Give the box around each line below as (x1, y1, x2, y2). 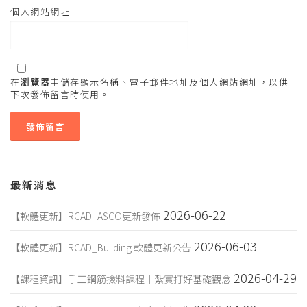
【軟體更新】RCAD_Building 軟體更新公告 (10, 241, 191, 255)
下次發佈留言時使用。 (10, 88, 110, 101)
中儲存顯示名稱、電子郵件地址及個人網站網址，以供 (50, 75, 288, 89)
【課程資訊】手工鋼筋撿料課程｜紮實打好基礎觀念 (10, 272, 231, 286)
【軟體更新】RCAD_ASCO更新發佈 (10, 209, 160, 223)
